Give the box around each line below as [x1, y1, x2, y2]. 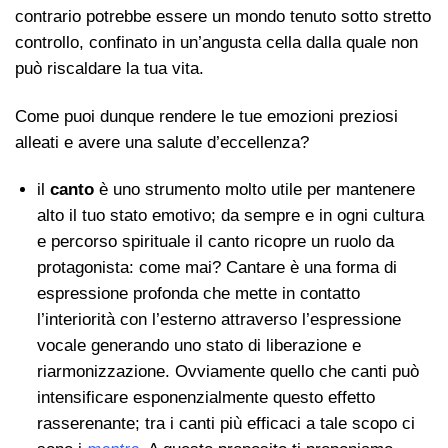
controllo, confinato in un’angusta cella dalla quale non [15, 32, 418, 52]
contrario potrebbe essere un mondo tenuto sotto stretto [15, 6, 431, 26]
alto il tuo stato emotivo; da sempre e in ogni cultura [36, 206, 424, 226]
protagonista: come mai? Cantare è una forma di [36, 258, 397, 278]
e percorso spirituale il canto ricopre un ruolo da [36, 232, 394, 252]
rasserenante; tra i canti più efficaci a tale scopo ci [36, 414, 415, 434]
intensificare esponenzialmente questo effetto [36, 388, 375, 408]
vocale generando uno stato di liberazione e [36, 336, 361, 356]
